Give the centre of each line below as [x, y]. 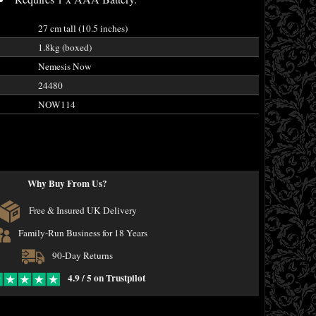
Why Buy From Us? [67, 183]
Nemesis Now [65, 66]
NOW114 [56, 104]
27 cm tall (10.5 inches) [83, 28]
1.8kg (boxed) [65, 47]
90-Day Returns [81, 256]
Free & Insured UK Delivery [81, 211]
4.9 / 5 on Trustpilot [107, 278]
